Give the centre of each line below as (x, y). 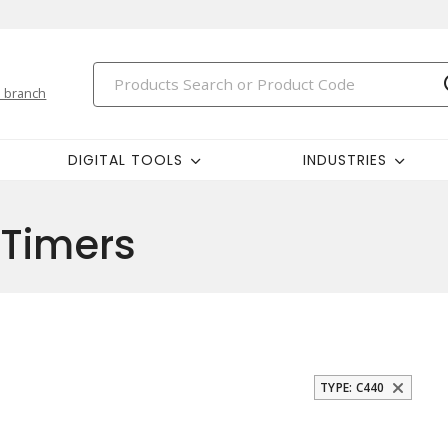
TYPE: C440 (352, 387)
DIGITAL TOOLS (125, 159)
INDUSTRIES (345, 159)
